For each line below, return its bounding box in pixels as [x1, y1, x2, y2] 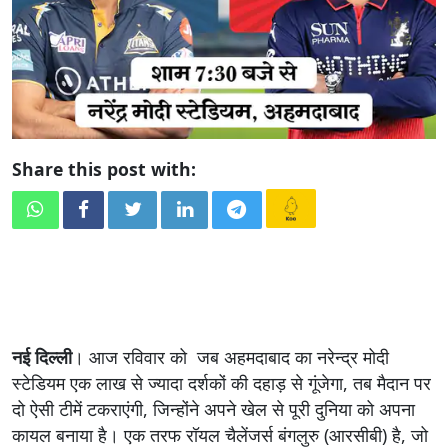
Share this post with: [12, 156, 196, 181]
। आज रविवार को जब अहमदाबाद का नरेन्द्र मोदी [72, 344, 389, 369]
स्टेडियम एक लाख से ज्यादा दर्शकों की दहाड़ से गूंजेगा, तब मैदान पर [12, 370, 431, 395]
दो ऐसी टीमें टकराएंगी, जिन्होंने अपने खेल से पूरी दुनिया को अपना [12, 396, 415, 421]
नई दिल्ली [12, 344, 72, 369]
